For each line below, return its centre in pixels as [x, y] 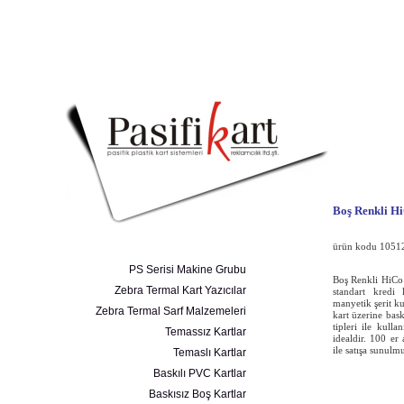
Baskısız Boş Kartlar [197, 394]
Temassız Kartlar [205, 332]
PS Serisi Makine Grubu [187, 270]
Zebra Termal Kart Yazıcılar [180, 290]
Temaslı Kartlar [209, 353]
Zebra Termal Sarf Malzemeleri [170, 311]
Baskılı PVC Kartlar [199, 373]
